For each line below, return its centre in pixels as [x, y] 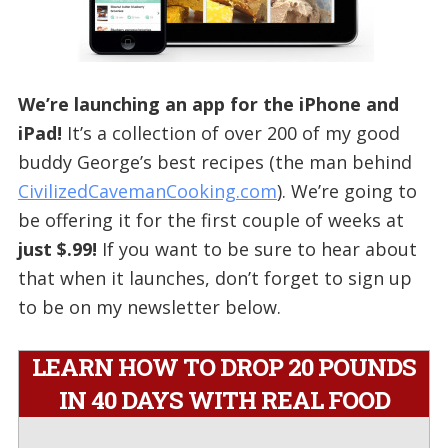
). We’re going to [346, 190]
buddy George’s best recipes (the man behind [214, 161]
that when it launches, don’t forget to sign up [214, 277]
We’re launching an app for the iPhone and [208, 103]
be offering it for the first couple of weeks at [210, 219]
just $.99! [57, 248]
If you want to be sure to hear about [256, 248]
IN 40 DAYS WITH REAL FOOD [224, 399]
